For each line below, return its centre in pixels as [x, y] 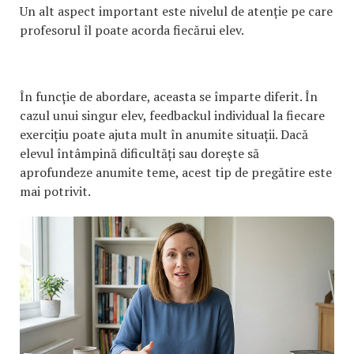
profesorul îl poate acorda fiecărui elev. [132, 30]
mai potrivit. [55, 191]
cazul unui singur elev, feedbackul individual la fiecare [172, 115]
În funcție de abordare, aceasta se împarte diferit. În [169, 96]
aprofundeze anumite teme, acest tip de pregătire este [176, 172]
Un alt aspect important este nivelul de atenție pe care [176, 11]
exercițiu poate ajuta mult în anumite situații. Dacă [164, 134]
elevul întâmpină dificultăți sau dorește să [139, 153]
